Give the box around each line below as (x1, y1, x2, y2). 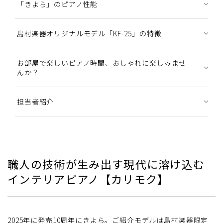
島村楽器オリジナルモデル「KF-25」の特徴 (17, 28, 162, 38)
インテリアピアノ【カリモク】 (7, 170, 169, 187)
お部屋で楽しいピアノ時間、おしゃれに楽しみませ (17, 57, 187, 68)
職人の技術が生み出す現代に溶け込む (7, 155, 205, 172)
